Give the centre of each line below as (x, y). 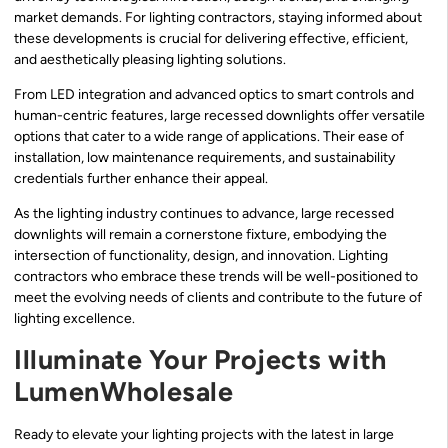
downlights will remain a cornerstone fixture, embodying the (200, 235)
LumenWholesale (124, 391)
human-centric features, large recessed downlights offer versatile (219, 116)
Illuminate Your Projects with (200, 359)
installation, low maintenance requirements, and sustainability (204, 158)
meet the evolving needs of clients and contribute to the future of (218, 298)
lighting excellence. (74, 319)
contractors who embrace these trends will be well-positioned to (216, 277)
